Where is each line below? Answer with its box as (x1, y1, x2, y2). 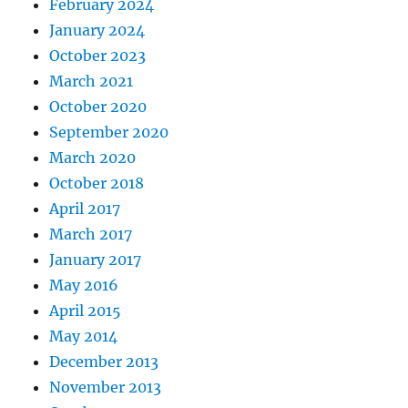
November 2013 (49, 378, 162, 396)
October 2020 (49, 97, 148, 116)
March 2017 (49, 225, 133, 243)
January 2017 (49, 250, 142, 269)
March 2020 (49, 148, 137, 167)
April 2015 (49, 301, 122, 320)
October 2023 (49, 46, 147, 65)
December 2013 (49, 352, 159, 371)
